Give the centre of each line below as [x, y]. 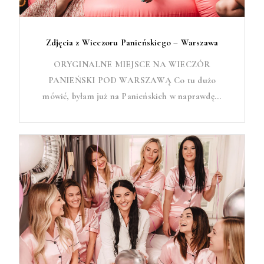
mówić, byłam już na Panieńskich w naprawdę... [132, 96]
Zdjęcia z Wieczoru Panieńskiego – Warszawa [132, 42]
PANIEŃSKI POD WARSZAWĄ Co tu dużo [132, 80]
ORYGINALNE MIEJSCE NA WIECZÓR [132, 64]
